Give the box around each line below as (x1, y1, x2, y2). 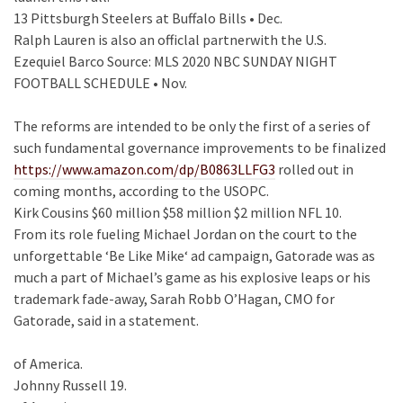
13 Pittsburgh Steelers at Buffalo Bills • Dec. (13, 9, 282, 27)
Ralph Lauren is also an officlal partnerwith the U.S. (13, 31, 327, 49)
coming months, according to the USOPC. (13, 182, 269, 200)
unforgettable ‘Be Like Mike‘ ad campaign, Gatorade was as (13, 246, 375, 264)
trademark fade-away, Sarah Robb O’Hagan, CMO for (13, 290, 335, 308)
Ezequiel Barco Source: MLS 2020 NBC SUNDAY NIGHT (13, 52, 337, 70)
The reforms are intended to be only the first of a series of (13, 117, 371, 135)
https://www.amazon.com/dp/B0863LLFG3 (13, 160, 275, 178)
